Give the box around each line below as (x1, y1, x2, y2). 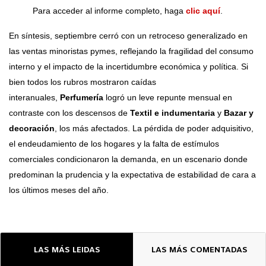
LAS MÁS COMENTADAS (151, 245, 248, 256)
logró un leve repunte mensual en (103, 92, 232, 102)
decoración (9, 123, 55, 133)
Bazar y (224, 107, 254, 118)
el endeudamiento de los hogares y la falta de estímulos (9, 138, 219, 148)
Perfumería (60, 92, 103, 102)
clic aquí (186, 5, 220, 15)
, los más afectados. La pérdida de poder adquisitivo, (55, 123, 254, 133)
